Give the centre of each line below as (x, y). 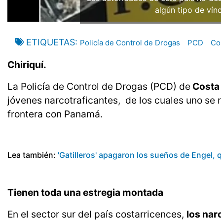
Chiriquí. (27, 65)
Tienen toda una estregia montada (85, 193)
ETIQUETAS (51, 42)
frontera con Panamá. (55, 114)
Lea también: (33, 155)
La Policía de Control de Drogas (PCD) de (99, 87)
